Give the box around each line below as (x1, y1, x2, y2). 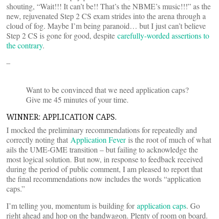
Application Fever (70, 134, 126, 145)
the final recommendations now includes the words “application (6, 174, 201, 184)
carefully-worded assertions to (117, 30, 209, 41)
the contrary (6, 40, 43, 50)
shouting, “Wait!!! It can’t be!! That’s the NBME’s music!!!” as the (6, 1, 211, 11)
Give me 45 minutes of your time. (26, 94, 129, 105)
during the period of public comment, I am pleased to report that (6, 164, 202, 174)
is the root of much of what (126, 134, 211, 145)
